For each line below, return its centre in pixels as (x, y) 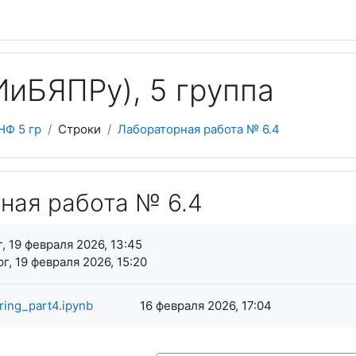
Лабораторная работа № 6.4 (199, 129)
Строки (79, 129)
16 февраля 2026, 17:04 (205, 306)
